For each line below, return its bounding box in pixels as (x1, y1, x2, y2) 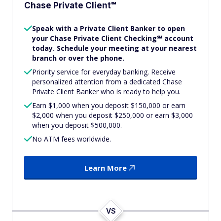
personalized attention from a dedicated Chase (32, 77, 182, 86)
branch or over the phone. (32, 53, 124, 63)
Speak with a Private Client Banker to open (32, 24, 185, 33)
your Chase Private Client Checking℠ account (32, 34, 193, 43)
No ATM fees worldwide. (32, 134, 111, 144)
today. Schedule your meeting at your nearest (32, 43, 197, 53)
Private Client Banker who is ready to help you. (32, 87, 181, 96)
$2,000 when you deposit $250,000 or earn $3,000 (32, 110, 193, 120)
